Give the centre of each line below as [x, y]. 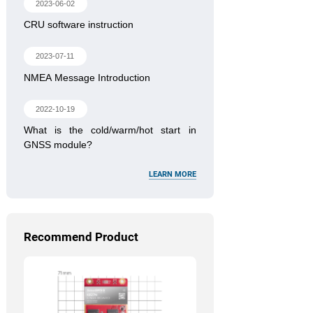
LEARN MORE [173, 174]
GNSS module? [58, 145]
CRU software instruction [78, 25]
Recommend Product [81, 237]
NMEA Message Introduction [87, 77]
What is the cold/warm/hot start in [110, 130]
